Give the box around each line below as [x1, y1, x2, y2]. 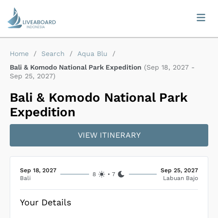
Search [41, 50, 65, 57]
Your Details [20, 197, 71, 207]
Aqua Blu [77, 50, 108, 57]
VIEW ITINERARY [77, 130, 141, 140]
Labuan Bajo [163, 175, 198, 182]
